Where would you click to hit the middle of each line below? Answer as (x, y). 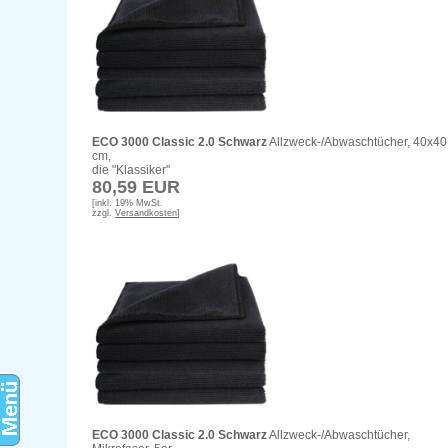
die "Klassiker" (131, 170)
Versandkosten (146, 213)
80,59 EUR (136, 187)
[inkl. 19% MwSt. (128, 203)
